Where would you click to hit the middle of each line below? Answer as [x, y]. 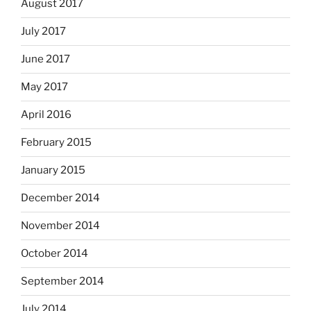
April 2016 [46, 115]
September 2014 [62, 281]
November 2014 [60, 226]
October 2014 [54, 254]
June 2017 [45, 59]
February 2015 [56, 143]
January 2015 [53, 170]
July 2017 [43, 32]
